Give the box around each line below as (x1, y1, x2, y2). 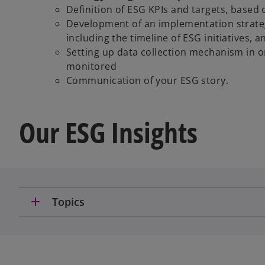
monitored (66, 59, 117, 73)
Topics (52, 194, 85, 209)
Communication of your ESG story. (66, 73, 229, 87)
